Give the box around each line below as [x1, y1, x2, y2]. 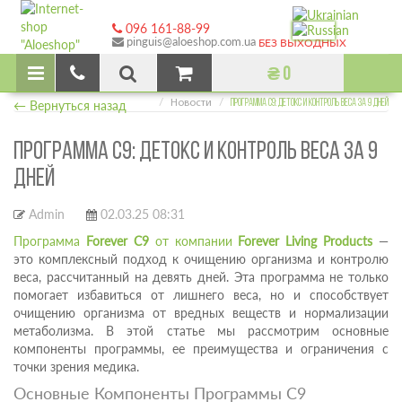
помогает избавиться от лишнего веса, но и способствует [13, 287, 389, 302]
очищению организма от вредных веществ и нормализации [13, 305, 389, 320]
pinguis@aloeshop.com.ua [123, 34, 256, 48]
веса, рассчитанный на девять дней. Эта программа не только [13, 269, 389, 284]
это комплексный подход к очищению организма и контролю [13, 251, 389, 267]
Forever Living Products [238, 233, 373, 249]
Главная [351, 81, 389, 92]
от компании [148, 233, 239, 249]
